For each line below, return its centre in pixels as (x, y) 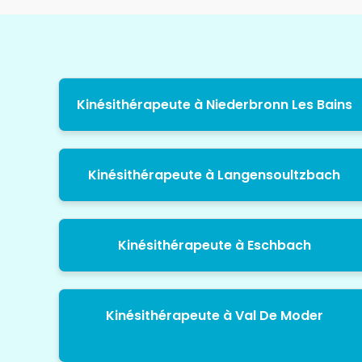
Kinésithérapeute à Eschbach (214, 246)
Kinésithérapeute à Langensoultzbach (215, 175)
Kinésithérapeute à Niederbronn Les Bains (214, 105)
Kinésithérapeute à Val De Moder (214, 316)
